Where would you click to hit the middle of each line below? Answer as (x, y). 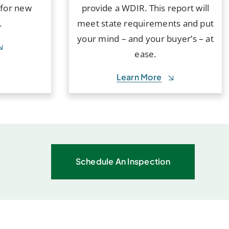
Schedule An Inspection (123, 162)
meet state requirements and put (145, 24)
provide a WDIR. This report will (145, 8)
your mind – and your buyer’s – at (145, 39)
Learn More (139, 77)
